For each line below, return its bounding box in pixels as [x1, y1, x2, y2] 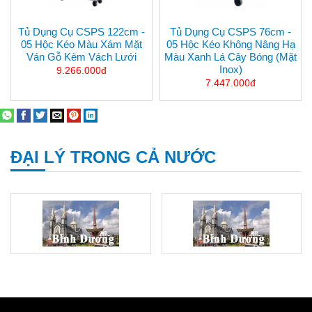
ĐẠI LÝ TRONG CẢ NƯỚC [10, 148, 216, 167]
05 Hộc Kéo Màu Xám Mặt [21, 38, 142, 51]
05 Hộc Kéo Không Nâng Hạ [166, 38, 295, 51]
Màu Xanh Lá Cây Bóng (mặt [164, 51, 297, 63]
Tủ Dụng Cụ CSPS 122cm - [18, 26, 145, 38]
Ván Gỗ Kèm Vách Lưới [26, 51, 136, 63]
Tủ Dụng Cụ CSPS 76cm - [170, 26, 291, 38]
